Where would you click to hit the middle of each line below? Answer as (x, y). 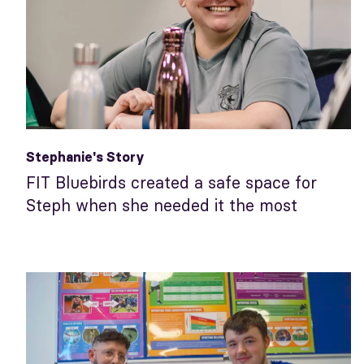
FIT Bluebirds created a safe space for (171, 182)
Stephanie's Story (85, 156)
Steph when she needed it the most (162, 205)
